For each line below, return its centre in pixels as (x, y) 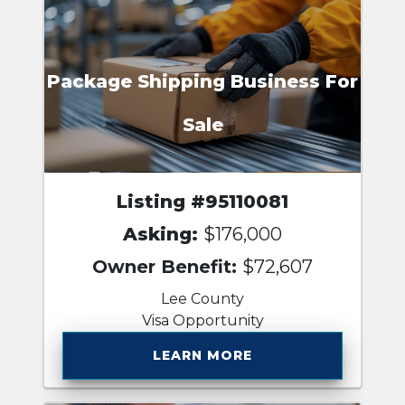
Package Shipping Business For (202, 82)
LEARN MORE (202, 355)
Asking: (163, 234)
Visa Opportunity (202, 320)
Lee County (202, 298)
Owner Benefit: (167, 266)
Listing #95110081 (202, 201)
